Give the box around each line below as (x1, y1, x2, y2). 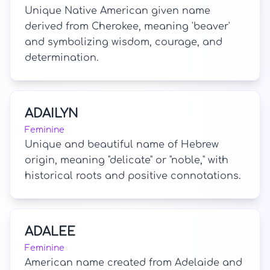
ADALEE (25, 225, 75, 239)
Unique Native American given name (25, 5, 210, 16)
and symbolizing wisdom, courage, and (25, 37, 222, 48)
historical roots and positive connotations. (25, 171, 240, 181)
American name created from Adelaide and (25, 257, 242, 268)
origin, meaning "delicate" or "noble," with (25, 155, 228, 166)
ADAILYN (25, 107, 78, 121)
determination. (25, 52, 98, 63)
